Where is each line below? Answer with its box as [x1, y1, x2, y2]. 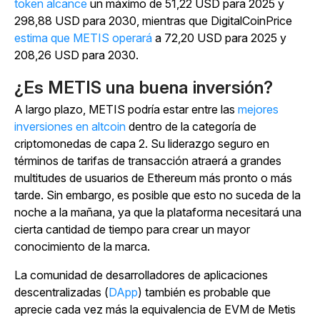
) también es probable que [138, 285, 271, 300]
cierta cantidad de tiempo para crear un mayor [14, 222, 250, 237]
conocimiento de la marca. [14, 239, 150, 254]
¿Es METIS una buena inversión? [14, 77, 273, 99]
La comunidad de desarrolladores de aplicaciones [14, 268, 268, 283]
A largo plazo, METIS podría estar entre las [14, 102, 238, 117]
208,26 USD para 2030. [14, 48, 139, 63]
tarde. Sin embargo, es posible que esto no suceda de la [14, 188, 301, 203]
